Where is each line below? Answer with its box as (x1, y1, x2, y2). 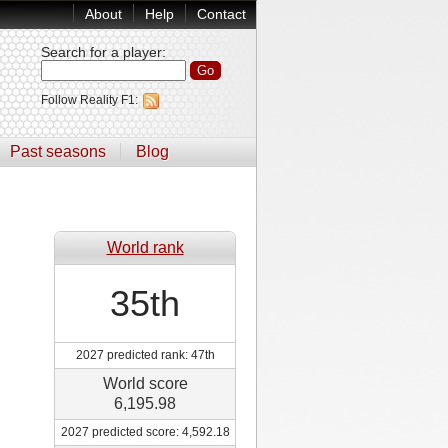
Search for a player (41, 44, 162, 60)
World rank (106, 239, 184, 256)
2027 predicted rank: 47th (75, 347, 215, 362)
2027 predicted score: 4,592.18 (60, 424, 230, 439)
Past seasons (10, 143, 106, 160)
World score (102, 374, 188, 392)
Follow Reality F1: (41, 93, 141, 108)
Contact (197, 6, 246, 22)
